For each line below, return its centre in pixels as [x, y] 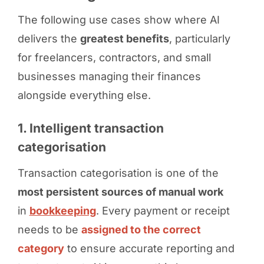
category [41, 248]
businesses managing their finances [109, 76]
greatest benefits [124, 38]
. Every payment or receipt [163, 210]
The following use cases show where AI [118, 19]
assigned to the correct [141, 229]
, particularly [199, 38]
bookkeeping [62, 210]
